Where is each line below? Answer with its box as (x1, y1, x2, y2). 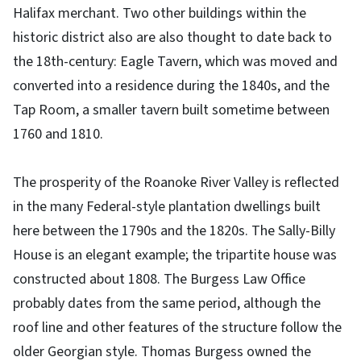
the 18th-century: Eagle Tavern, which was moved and (13, 51, 338, 72)
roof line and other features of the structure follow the (13, 317, 342, 338)
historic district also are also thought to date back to (13, 27, 332, 48)
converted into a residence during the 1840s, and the (13, 75, 330, 96)
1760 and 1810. (13, 123, 103, 144)
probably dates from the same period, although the (13, 293, 321, 313)
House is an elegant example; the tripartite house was (13, 244, 337, 265)
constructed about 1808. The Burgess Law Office (13, 268, 305, 289)
